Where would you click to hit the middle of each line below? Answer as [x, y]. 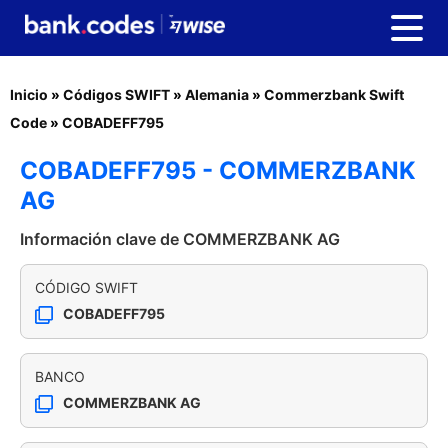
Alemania [217, 94]
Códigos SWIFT [116, 94]
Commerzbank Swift [334, 94]
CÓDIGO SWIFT [86, 287]
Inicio [29, 94]
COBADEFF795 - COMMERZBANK [218, 170]
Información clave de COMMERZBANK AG [180, 239]
